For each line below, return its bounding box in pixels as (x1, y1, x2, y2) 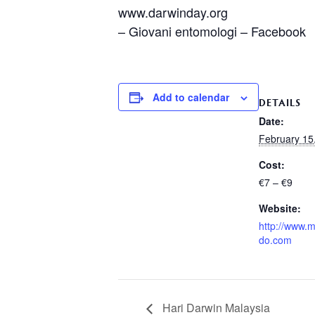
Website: (259, 201, 301, 215)
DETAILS (259, 96, 301, 109)
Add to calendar (153, 90, 229, 104)
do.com (259, 233, 292, 247)
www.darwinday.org (118, 3, 228, 21)
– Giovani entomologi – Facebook (118, 22, 306, 40)
